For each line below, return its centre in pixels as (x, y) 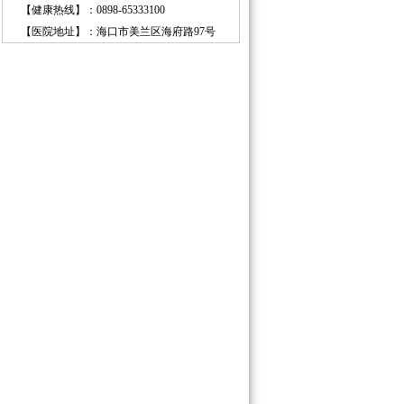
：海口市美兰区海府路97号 (151, 32)
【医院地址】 (53, 32)
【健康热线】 (53, 10)
